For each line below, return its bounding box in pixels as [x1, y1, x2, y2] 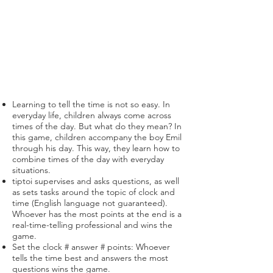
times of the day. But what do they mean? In [12, 121, 182, 132]
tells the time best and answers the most [12, 252, 168, 263]
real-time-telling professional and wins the [12, 219, 172, 230]
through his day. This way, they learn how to [12, 143, 180, 154]
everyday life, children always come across [12, 110, 171, 121]
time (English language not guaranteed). [12, 197, 168, 208]
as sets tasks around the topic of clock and [12, 186, 175, 197]
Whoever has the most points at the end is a [12, 208, 182, 219]
